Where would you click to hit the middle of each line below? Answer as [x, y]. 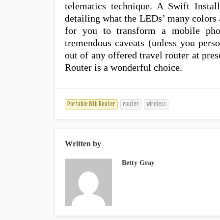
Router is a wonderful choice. [124, 68]
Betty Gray [138, 163]
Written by [83, 144]
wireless [156, 104]
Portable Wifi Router [91, 104]
